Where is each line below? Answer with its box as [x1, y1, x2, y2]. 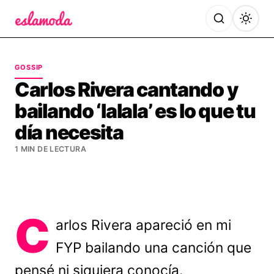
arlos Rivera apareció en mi [56, 217, 232, 234]
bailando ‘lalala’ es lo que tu [15, 99, 256, 123]
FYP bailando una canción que [56, 239, 252, 256]
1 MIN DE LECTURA [15, 144, 86, 154]
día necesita [15, 120, 124, 144]
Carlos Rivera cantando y [15, 78, 238, 102]
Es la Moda [14, 28, 68, 40]
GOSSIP [15, 63, 43, 72]
